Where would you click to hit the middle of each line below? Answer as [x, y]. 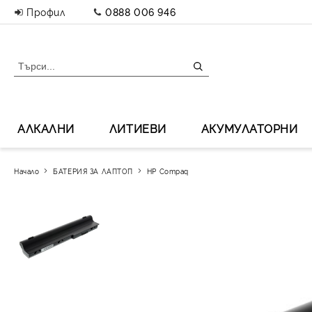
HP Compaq [167, 171]
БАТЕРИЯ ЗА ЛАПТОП [93, 171]
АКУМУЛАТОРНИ [249, 128]
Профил [46, 11]
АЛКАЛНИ [46, 128]
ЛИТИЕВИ [138, 128]
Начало [27, 171]
